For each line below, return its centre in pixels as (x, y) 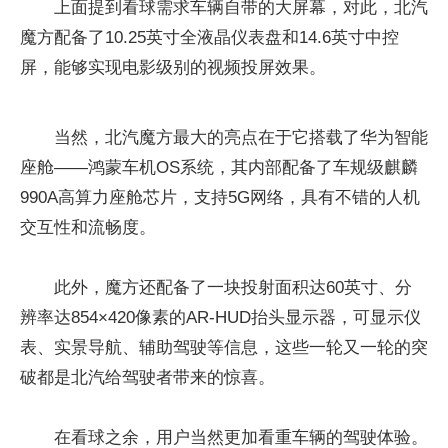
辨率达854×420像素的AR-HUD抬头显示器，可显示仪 (220, 317)
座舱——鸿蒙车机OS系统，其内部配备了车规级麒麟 (219, 167)
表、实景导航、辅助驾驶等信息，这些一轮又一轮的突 (224, 347)
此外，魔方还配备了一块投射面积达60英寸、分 (233, 287)
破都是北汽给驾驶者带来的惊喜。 (147, 377)
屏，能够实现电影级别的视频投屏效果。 (173, 67)
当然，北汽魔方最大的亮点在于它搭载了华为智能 (241, 137)
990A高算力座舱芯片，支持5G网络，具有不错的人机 (220, 197)
